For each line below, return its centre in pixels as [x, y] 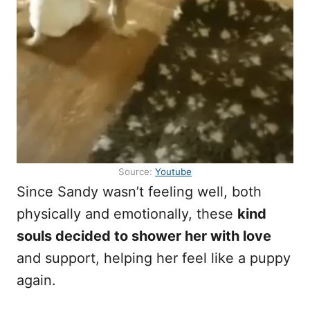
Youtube [173, 172]
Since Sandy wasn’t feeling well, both [139, 192]
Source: [137, 172]
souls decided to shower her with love [144, 236]
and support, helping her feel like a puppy [154, 258]
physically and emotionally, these [127, 214]
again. [36, 280]
